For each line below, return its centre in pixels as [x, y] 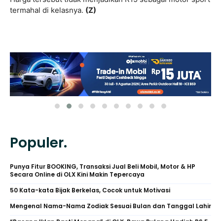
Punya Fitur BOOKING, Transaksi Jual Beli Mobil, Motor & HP [103, 167]
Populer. [38, 143]
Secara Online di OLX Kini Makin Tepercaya [77, 175]
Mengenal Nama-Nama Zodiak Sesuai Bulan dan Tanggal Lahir [110, 206]
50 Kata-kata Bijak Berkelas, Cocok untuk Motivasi [90, 190]
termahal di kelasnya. [48, 10]
